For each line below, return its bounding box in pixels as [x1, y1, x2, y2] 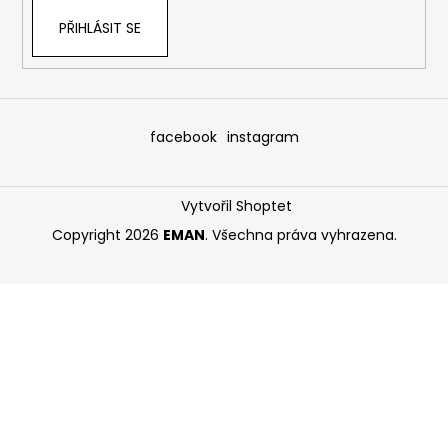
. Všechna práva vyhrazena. [204, 224, 397, 245]
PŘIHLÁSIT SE [58, 18, 141, 39]
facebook [149, 126, 217, 147]
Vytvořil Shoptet [181, 195, 293, 216]
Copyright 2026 [51, 224, 163, 245]
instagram [226, 126, 299, 147]
